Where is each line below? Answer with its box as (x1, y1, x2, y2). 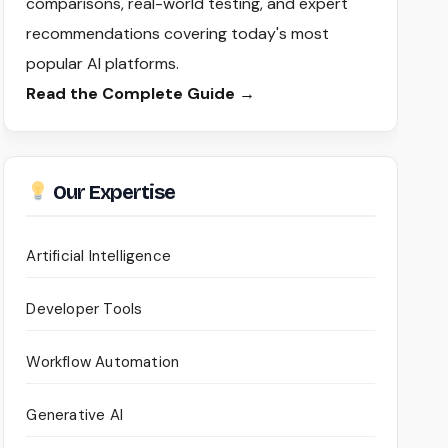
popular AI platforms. (26, 53, 180, 75)
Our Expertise (49, 180, 176, 205)
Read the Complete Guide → (26, 83, 256, 105)
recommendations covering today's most (26, 23, 330, 45)
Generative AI (26, 405, 123, 426)
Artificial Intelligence (26, 246, 171, 267)
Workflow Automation (26, 352, 180, 373)
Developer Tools (26, 299, 143, 320)
